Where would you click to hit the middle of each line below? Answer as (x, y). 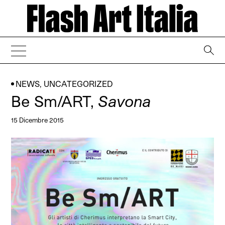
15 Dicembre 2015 (38, 120)
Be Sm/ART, (55, 101)
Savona (125, 101)
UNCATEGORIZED (79, 84)
